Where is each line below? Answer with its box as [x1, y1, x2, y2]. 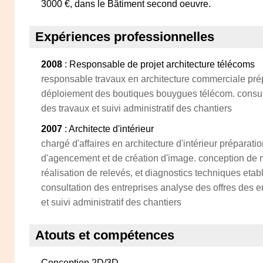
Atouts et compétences [35, 228, 174, 242]
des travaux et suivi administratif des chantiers [41, 103, 232, 113]
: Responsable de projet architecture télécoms [62, 59, 255, 69]
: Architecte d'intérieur [62, 124, 154, 134]
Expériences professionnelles [35, 29, 214, 44]
